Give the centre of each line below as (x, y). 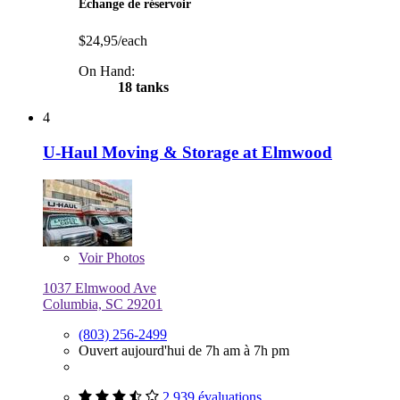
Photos (124, 257)
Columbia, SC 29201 (103, 304)
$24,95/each (113, 41)
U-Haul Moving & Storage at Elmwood (187, 153)
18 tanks (142, 87)
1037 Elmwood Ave (100, 287)
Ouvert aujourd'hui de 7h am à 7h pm (184, 350)
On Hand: (107, 71)
